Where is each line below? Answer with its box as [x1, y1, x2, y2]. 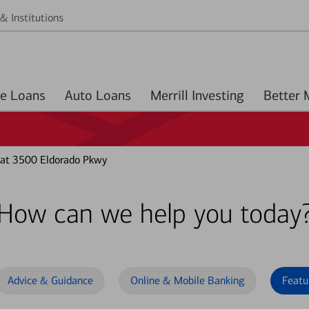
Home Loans [10, 87, 46, 103]
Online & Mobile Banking [130, 274, 245, 287]
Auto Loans [96, 87, 131, 103]
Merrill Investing [150, 87, 244, 103]
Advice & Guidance [8, 274, 93, 287]
